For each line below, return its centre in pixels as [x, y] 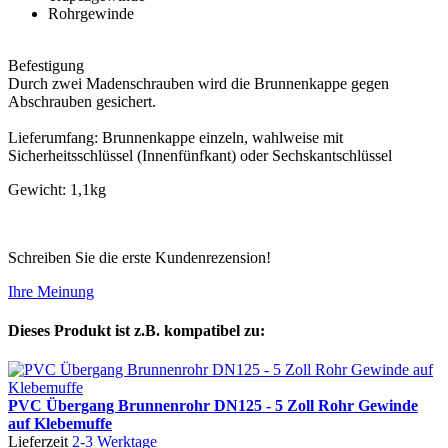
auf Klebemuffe [60, 424]
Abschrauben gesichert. [82, 101]
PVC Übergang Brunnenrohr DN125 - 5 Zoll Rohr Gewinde [213, 406]
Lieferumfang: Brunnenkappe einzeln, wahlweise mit [175, 137]
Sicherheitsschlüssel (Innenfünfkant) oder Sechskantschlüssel [200, 155]
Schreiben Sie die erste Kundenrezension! [139, 257]
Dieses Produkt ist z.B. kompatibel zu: [136, 331]
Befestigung [46, 65]
